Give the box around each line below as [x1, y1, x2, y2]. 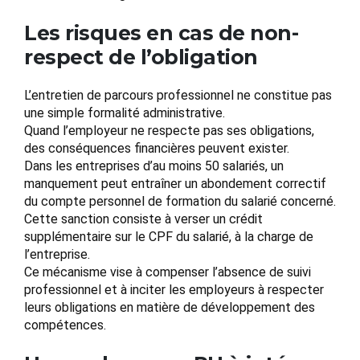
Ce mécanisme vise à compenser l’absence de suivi [24, 264, 311, 280]
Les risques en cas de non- [24, 21, 298, 46]
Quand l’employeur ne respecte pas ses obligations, [24, 123, 314, 139]
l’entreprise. [24, 247, 90, 263]
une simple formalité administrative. [24, 105, 225, 121]
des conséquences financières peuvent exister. [24, 141, 289, 157]
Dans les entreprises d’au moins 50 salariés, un [24, 158, 284, 174]
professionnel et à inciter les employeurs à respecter [24, 282, 324, 298]
